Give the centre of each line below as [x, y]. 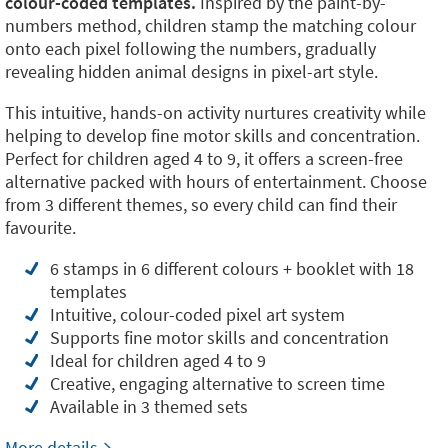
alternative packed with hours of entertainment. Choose [216, 181]
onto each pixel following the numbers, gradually [190, 48]
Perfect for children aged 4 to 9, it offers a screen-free [204, 158]
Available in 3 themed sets [149, 406]
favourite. [40, 227]
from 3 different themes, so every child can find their [201, 204]
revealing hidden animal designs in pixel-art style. [191, 71]
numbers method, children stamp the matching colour [210, 25]
